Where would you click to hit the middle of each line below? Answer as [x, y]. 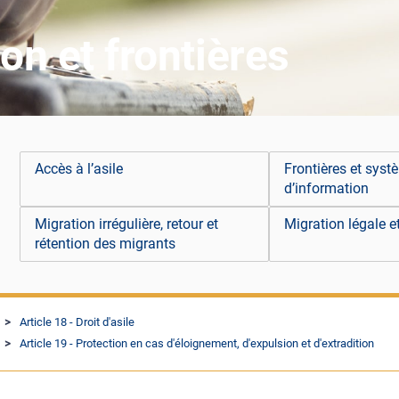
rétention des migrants [106, 244]
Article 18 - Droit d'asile [77, 322]
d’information [326, 189]
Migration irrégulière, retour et [127, 224]
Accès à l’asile [79, 169]
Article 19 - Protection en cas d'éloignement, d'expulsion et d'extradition [197, 343]
